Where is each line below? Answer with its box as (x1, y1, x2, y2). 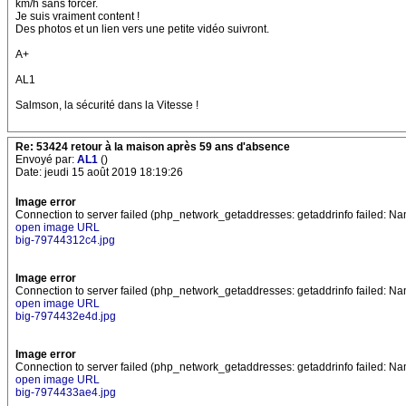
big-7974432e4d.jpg (15, 310, 116, 323)
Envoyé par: (15, 153, 77, 166)
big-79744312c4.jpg (15, 234, 115, 246)
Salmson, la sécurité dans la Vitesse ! (15, 99, 198, 111)
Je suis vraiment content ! (15, 10, 140, 23)
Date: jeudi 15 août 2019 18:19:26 (15, 166, 183, 179)
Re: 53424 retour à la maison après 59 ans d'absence (15, 140, 290, 153)
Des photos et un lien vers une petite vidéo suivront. (15, 23, 269, 35)
